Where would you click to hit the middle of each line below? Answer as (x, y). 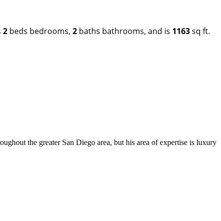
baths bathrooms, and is (125, 31)
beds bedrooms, (40, 31)
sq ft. (200, 31)
